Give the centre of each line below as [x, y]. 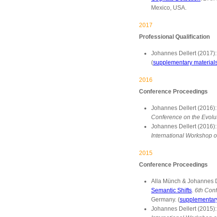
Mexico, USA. [169, 8]
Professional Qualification [174, 37]
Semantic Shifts [171, 190]
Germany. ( [165, 200]
